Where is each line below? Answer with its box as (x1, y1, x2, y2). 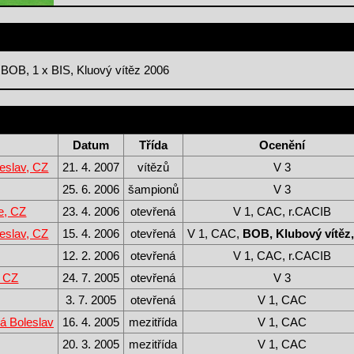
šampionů (127, 183, 179, 197)
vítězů (137, 160, 169, 175)
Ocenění (258, 138, 305, 153)
